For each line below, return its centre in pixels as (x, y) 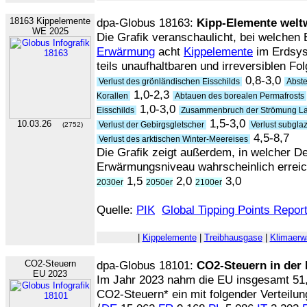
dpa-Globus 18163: (147, 23)
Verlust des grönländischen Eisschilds (169, 82)
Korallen (113, 96)
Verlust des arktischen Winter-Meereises (173, 139)
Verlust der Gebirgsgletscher (151, 125)
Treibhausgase (233, 237)
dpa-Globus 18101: (147, 265)
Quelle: (116, 210)
